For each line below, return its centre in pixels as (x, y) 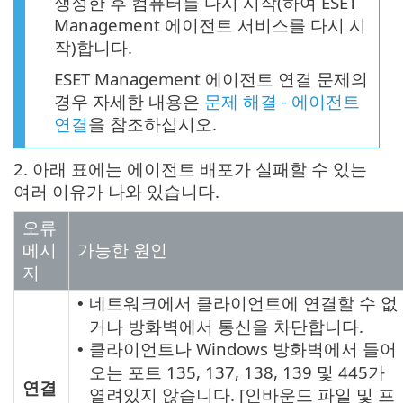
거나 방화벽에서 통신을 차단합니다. (226, 327)
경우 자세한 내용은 (129, 102)
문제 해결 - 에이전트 (282, 102)
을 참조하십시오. (152, 124)
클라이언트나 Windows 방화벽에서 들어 (243, 349)
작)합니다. (93, 48)
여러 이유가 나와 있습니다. (116, 192)
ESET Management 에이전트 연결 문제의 (211, 79)
